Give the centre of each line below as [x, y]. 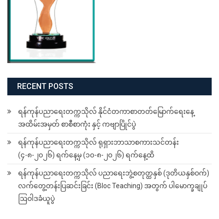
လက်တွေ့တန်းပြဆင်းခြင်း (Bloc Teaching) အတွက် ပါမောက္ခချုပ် [113, 186]
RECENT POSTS [45, 86]
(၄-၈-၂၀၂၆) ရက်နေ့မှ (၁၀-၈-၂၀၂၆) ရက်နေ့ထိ [86, 155]
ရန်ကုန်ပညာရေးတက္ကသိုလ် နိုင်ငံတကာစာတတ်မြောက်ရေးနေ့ [106, 111]
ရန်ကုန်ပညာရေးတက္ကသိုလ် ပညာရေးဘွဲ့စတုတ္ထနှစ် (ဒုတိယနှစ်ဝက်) [114, 173]
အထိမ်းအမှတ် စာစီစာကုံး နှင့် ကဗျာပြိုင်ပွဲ [77, 124]
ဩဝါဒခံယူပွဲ [36, 198]
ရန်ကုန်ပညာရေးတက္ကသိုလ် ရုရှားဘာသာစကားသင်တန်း [99, 142]
